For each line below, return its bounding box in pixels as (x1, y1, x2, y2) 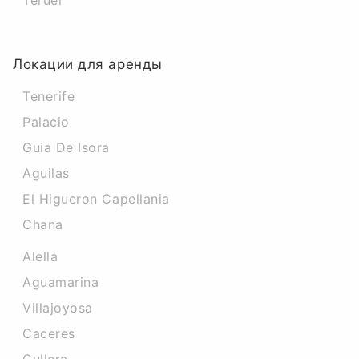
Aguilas (22, 165, 70, 181)
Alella (22, 248, 58, 264)
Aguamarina (22, 274, 99, 290)
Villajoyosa (22, 300, 93, 316)
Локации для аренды (13, 56, 163, 72)
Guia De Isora (22, 139, 111, 155)
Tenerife (22, 88, 75, 104)
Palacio (22, 114, 70, 130)
